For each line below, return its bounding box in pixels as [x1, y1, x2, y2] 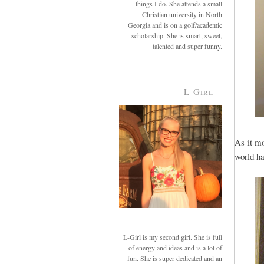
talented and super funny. [153, 41, 222, 51]
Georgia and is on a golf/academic [128, 19, 222, 29]
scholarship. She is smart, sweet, [131, 30, 222, 40]
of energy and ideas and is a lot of [128, 242, 222, 252]
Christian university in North [142, 9, 222, 19]
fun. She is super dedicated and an [127, 253, 222, 263]
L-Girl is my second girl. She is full [123, 232, 222, 242]
